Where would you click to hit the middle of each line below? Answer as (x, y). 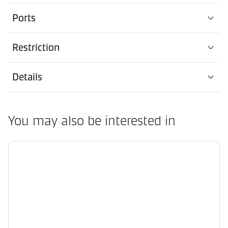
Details (27, 77)
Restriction (36, 47)
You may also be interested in (92, 121)
